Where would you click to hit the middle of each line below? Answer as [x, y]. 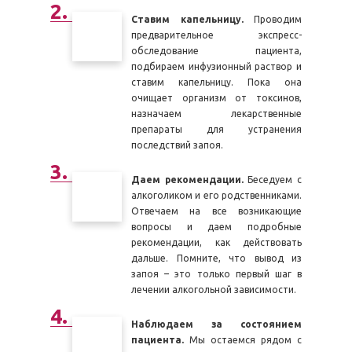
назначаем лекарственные [216, 114]
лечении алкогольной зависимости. [214, 290]
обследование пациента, [216, 51]
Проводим [272, 19]
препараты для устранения [216, 129]
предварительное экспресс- [216, 35]
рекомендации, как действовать [216, 242]
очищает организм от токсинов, [216, 98]
